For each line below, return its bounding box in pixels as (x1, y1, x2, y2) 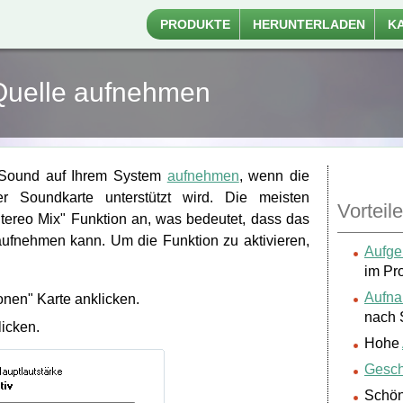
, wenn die (238, 168, 310, 184)
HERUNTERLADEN (253, 17, 365, 31)
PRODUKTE (160, 17, 230, 31)
